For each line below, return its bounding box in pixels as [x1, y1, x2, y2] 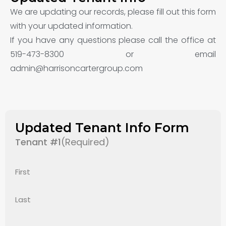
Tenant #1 [15, 136, 61, 148]
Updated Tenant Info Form [15, 120, 189, 135]
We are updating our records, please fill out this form [10, 6, 216, 18]
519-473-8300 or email [10, 48, 216, 60]
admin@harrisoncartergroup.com [10, 63, 143, 74]
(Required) [61, 136, 109, 148]
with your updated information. [10, 20, 133, 32]
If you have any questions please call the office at [10, 34, 216, 46]
